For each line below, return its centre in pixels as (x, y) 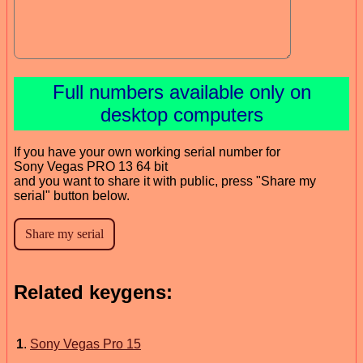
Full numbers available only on (181, 92)
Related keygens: (93, 292)
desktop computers (181, 114)
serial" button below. (72, 195)
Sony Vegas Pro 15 (85, 344)
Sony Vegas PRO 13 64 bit (91, 166)
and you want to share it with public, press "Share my (165, 181)
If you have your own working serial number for (147, 152)
